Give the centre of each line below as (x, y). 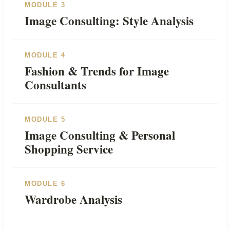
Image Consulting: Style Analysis (109, 21)
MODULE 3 (45, 5)
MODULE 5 (45, 120)
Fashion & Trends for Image (97, 71)
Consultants (55, 85)
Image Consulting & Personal (100, 135)
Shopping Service (69, 149)
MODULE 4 (45, 55)
